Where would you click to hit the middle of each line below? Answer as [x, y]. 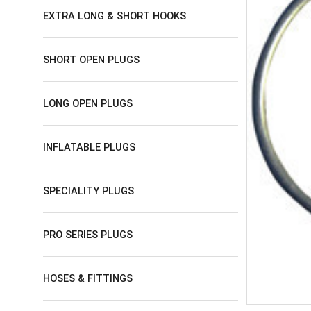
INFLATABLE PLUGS [89, 147]
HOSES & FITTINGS [88, 278]
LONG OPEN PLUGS [88, 103]
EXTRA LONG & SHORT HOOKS [115, 16]
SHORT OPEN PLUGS [91, 59]
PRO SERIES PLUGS [88, 234]
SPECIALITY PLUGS [89, 191]
